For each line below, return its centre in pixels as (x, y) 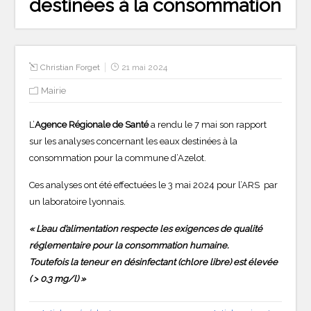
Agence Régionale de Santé (92, 124)
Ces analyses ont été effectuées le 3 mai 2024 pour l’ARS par (154, 185)
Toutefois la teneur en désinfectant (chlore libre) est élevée (154, 262)
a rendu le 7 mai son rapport (208, 124)
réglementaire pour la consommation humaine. (129, 245)
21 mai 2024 (145, 67)
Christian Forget (70, 67)
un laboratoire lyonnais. (78, 201)
